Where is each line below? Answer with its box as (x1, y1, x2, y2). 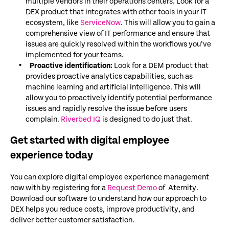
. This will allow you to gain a (121, 18, 215, 27)
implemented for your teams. (26, 50, 124, 59)
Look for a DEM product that (112, 61, 209, 70)
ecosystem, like (26, 18, 80, 27)
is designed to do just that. (101, 114, 192, 124)
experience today (10, 149, 93, 162)
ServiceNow (80, 18, 121, 27)
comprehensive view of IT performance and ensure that (26, 29, 210, 38)
